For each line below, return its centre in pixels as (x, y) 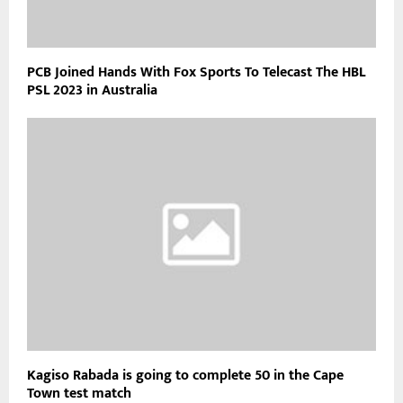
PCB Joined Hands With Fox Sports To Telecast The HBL (196, 73)
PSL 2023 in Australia (92, 91)
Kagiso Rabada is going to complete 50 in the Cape (185, 376)
